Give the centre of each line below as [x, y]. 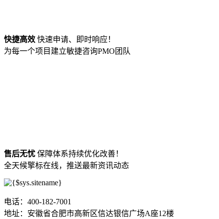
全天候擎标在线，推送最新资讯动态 [66, 166]
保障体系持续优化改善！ [79, 154]
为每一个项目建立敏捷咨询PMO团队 [67, 51]
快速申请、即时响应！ [75, 40]
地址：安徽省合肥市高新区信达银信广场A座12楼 [89, 214]
